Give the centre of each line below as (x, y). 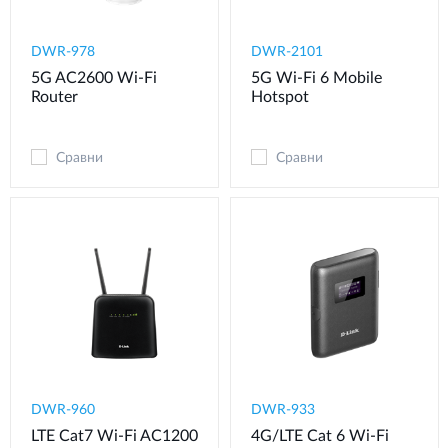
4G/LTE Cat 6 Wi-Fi (320, 436)
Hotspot (280, 96)
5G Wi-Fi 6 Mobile (316, 77)
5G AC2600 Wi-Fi (94, 77)
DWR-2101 (287, 51)
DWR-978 (63, 51)
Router (54, 96)
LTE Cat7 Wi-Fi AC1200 (114, 436)
